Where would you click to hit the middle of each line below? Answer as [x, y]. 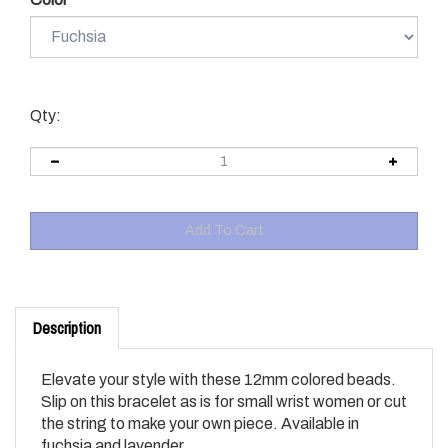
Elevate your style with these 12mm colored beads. [218, 360]
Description [67, 308]
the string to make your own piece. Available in [200, 404]
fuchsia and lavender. [114, 426]
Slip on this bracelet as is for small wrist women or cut [224, 382]
